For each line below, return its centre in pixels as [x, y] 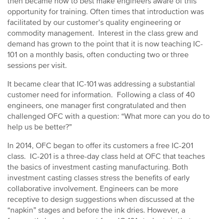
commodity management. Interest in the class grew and [103, 33]
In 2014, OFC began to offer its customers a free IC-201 [100, 146]
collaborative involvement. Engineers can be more [93, 189]
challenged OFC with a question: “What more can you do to [109, 116]
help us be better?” [41, 127]
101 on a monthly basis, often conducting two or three [98, 55]
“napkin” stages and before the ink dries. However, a [96, 210]
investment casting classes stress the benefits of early [99, 178]
